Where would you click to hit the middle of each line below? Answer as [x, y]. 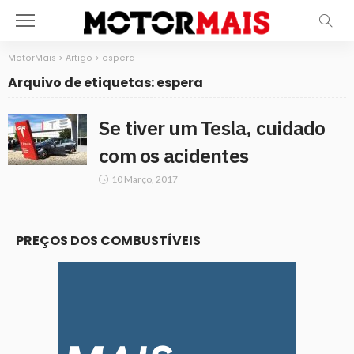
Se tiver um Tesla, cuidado [212, 128]
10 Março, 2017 [145, 179]
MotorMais [32, 58]
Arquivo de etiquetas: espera [105, 83]
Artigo [79, 58]
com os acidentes [173, 155]
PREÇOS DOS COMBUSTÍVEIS [108, 241]
